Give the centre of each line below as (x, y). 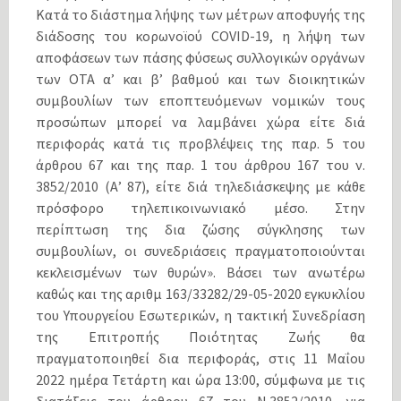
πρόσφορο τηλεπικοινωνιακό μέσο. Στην (200, 207)
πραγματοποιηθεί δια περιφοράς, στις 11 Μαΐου (200, 358)
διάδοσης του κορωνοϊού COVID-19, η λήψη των (200, 35)
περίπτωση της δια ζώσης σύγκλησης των (200, 229)
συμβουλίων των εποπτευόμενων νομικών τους (200, 100)
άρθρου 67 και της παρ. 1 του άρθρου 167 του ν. (200, 164)
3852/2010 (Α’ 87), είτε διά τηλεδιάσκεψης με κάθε (200, 186)
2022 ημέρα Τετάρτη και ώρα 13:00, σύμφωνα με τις (200, 379)
